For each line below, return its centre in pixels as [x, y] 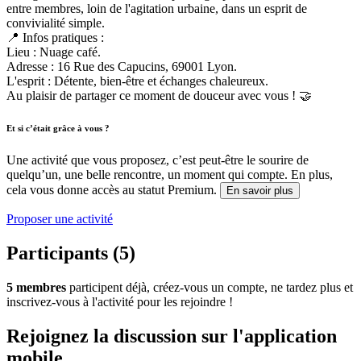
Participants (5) [71, 253]
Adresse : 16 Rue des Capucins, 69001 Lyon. [122, 66]
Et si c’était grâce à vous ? [58, 128]
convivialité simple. [56, 23]
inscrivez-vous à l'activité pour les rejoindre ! [120, 301]
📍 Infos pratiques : [55, 37]
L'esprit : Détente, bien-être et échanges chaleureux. [137, 81]
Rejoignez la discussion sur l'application [172, 336]
